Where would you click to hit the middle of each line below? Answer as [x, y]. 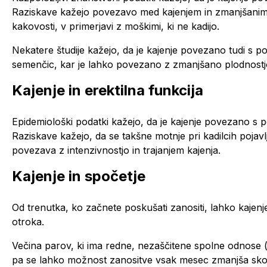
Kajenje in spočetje [79, 176]
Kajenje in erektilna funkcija [108, 90]
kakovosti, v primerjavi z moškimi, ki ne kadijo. [116, 26]
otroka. [28, 221]
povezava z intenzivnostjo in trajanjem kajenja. [116, 150]
